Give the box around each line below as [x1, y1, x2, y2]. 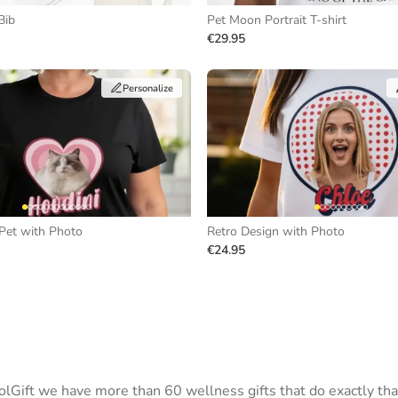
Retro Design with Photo [207, 223, 345, 240]
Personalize [123, 81, 173, 95]
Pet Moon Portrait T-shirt [207, 12, 346, 28]
